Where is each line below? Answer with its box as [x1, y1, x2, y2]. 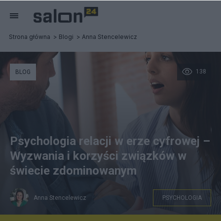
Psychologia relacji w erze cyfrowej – [10, 134, 210, 148]
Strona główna [9, 33, 50, 40]
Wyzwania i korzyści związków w [10, 149, 186, 163]
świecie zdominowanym [10, 164, 137, 178]
